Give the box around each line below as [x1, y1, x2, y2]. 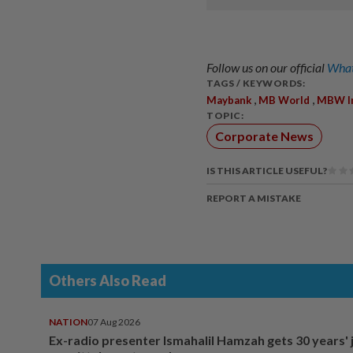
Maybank [206, 93, 251, 106]
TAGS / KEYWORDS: [206, 76, 305, 89]
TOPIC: [206, 109, 243, 121]
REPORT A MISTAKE [206, 192, 301, 205]
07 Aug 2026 [87, 316, 140, 329]
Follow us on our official [206, 59, 327, 75]
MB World [258, 93, 310, 106]
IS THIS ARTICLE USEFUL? [206, 165, 327, 177]
